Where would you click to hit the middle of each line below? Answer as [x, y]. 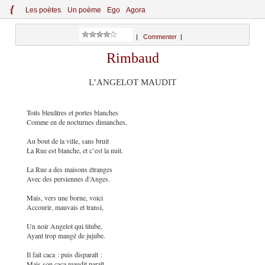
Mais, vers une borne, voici [65, 197]
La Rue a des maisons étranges [70, 169]
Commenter [160, 37]
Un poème [84, 10]
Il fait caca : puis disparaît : [64, 254]
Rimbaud [132, 58]
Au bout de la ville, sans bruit [68, 140]
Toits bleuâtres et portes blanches [72, 112]
